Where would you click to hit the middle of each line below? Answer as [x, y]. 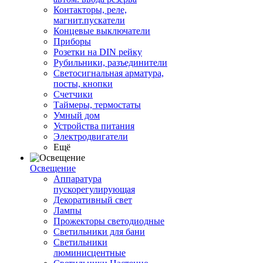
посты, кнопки [83, 84]
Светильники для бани [99, 232]
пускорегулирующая [94, 190]
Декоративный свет [93, 200]
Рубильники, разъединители [110, 63]
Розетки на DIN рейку [98, 52]
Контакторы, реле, [90, 10]
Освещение [53, 168]
